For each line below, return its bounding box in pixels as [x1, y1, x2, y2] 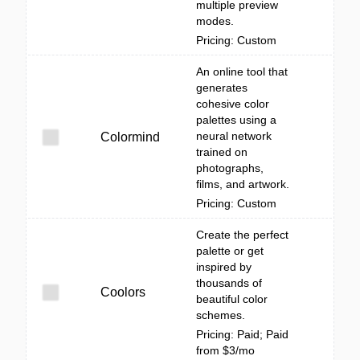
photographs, [196, 162, 264, 174]
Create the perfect [196, 228, 288, 241]
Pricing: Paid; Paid [196, 328, 288, 341]
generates [196, 81, 247, 94]
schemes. [196, 309, 245, 321]
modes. [196, 14, 234, 27]
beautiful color [196, 292, 268, 305]
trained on [196, 145, 247, 158]
